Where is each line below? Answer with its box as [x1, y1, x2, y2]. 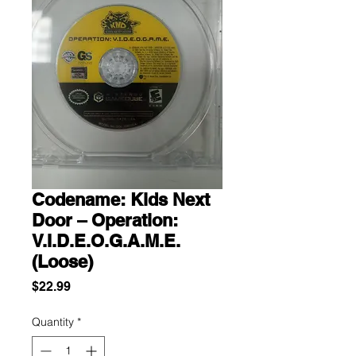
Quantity [32, 315, 74, 329]
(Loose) [32, 251, 93, 272]
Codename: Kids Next [32, 189, 210, 210]
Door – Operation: [32, 210, 178, 230]
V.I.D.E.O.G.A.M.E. [32, 230, 180, 251]
